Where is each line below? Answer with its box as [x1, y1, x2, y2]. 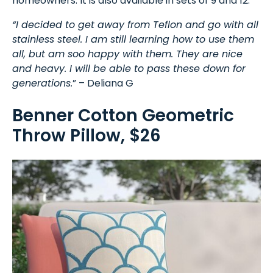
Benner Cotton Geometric [12, 103, 234, 127]
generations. [12, 76, 73, 91]
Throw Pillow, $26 [12, 123, 161, 147]
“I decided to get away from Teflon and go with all [12, 18, 258, 32]
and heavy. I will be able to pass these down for [12, 62, 246, 76]
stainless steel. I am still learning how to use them [12, 32, 254, 47]
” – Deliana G [73, 76, 133, 91]
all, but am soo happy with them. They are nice [12, 47, 243, 62]
